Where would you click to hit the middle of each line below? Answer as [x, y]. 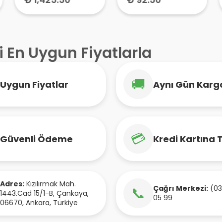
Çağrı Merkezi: [181, 188]
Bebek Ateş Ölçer [161, 9]
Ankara [38, 202]
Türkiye [65, 202]
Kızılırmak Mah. [51, 184]
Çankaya [72, 193]
